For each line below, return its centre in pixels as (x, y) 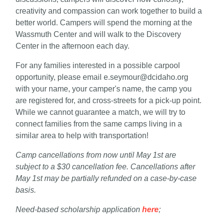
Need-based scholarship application (79, 209)
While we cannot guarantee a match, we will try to (100, 112)
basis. (26, 190)
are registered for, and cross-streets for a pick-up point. (109, 100)
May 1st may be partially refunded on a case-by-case (106, 178)
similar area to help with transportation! (82, 136)
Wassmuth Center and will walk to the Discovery (98, 34)
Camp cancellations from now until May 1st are (96, 155)
